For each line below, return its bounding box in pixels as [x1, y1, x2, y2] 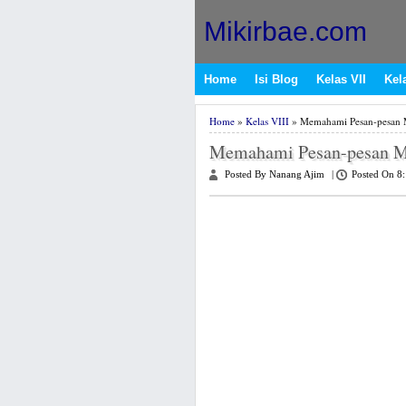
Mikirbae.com [203, 16, 367, 46]
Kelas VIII [245, 114, 289, 128]
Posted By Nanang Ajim [224, 169, 324, 179]
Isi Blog [254, 72, 298, 86]
